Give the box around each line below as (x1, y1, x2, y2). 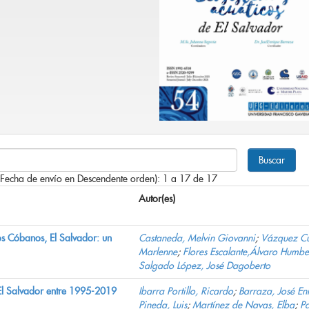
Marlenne (139, 246, 177, 259)
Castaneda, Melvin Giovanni (139, 232, 255, 245)
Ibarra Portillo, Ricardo (139, 285, 233, 298)
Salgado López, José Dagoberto (139, 259, 270, 272)
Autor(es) (139, 192, 175, 206)
